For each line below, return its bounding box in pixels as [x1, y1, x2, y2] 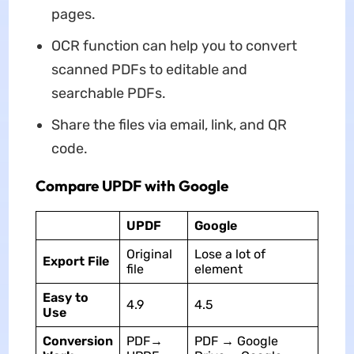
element [194, 262, 243, 277]
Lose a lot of [194, 247, 265, 262]
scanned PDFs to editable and [51, 61, 247, 79]
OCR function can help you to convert [51, 37, 297, 55]
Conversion [42, 333, 113, 349]
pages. [51, 6, 96, 24]
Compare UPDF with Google [35, 176, 228, 196]
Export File [42, 254, 109, 269]
